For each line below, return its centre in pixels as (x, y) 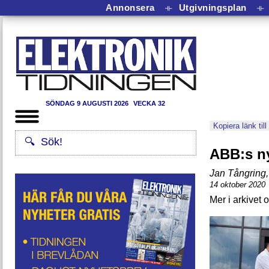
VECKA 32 (149, 103)
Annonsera (130, 7)
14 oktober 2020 (237, 185)
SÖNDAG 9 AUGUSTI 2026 (88, 103)
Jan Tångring (238, 173)
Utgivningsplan (213, 7)
